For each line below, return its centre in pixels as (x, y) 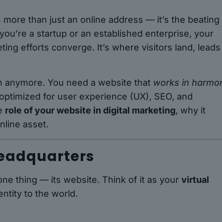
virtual (195, 180)
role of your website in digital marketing (90, 111)
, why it (191, 111)
